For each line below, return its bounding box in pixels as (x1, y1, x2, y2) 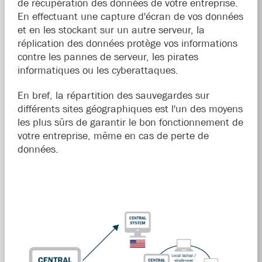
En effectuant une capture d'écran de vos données (17, 11, 243, 23)
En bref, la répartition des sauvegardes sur (17, 89, 209, 102)
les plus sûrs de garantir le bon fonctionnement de (17, 116, 243, 129)
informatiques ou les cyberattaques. (17, 64, 178, 77)
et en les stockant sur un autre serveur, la (17, 24, 205, 36)
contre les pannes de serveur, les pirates (17, 51, 198, 63)
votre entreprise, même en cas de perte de (17, 130, 209, 142)
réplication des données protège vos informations (17, 37, 237, 50)
